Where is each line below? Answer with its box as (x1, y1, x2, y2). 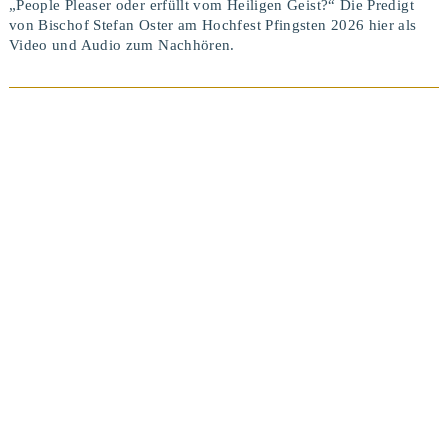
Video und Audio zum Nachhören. (8, 37, 235, 54)
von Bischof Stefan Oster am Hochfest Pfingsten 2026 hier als (8, 17, 417, 34)
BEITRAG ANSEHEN (160, 227, 287, 242)
